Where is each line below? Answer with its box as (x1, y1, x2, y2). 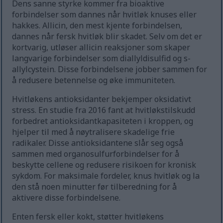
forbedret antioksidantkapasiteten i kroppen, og (12, 115, 194, 127)
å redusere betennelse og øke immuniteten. (12, 75, 176, 86)
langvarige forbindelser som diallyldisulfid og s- (12, 53, 191, 64)
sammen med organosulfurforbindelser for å (12, 148, 180, 160)
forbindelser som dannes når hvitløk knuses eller (12, 9, 197, 20)
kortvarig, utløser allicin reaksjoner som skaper (12, 42, 191, 53)
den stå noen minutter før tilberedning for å (12, 181, 177, 193)
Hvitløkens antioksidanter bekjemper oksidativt (12, 94, 192, 105)
